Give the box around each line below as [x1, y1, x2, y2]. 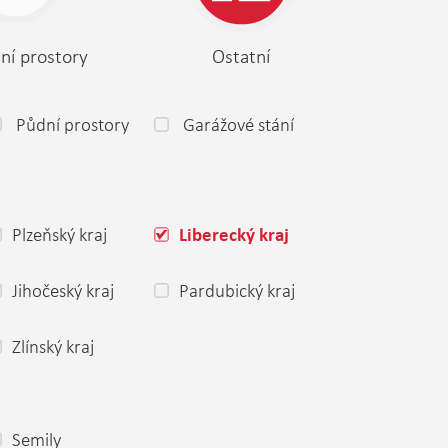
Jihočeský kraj [12, 279, 114, 302]
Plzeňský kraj [12, 223, 107, 246]
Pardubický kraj [179, 279, 295, 302]
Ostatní [212, 44, 270, 68]
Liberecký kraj [179, 227, 289, 246]
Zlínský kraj [12, 335, 94, 358]
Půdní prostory [16, 113, 129, 136]
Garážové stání [183, 113, 294, 136]
